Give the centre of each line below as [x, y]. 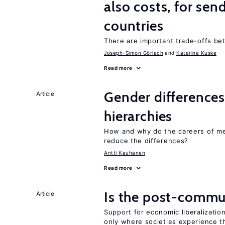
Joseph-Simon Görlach [134, 53]
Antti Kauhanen [125, 153]
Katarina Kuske [196, 53]
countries [134, 26]
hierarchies [138, 116]
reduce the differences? [146, 141]
